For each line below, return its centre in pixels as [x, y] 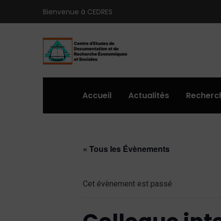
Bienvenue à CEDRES [78, 12]
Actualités [149, 95]
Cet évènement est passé [128, 184]
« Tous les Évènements [126, 149]
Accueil [97, 95]
